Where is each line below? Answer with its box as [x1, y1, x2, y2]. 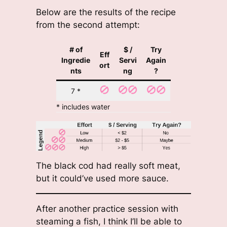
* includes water [56, 102, 110, 111]
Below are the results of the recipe [35, 7, 176, 18]
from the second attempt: [35, 20, 140, 30]
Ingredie [61, 55, 91, 64]
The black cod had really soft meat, [35, 160, 180, 171]
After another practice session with [35, 204, 178, 214]
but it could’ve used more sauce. [35, 173, 169, 183]
